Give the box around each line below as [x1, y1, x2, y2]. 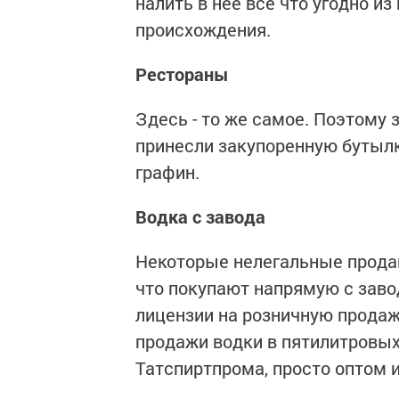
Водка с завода [135, 205, 265, 228]
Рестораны [135, 62, 229, 85]
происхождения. [135, 18, 271, 41]
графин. [135, 160, 199, 183]
